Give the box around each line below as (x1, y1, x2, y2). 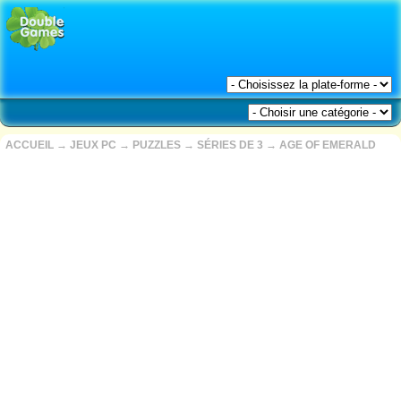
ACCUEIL (5, 139, 54, 151)
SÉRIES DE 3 (197, 139, 263, 151)
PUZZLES (132, 139, 181, 151)
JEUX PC (70, 139, 116, 151)
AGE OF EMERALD (279, 139, 376, 151)
